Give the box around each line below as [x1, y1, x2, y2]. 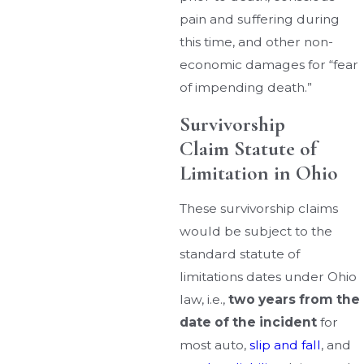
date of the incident [180, 314, 318, 331]
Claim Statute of [180, 136, 318, 161]
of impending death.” [180, 80, 313, 96]
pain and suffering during [180, 11, 340, 28]
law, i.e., [180, 292, 229, 308]
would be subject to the [180, 223, 333, 240]
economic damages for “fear [180, 57, 359, 73]
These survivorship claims [180, 201, 339, 217]
